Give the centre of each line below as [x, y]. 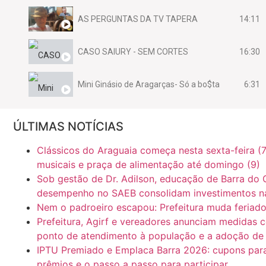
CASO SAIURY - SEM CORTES [133, 52]
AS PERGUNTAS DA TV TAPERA [138, 19]
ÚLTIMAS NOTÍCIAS [68, 126]
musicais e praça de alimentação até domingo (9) [148, 164]
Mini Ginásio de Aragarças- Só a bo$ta [149, 85]
